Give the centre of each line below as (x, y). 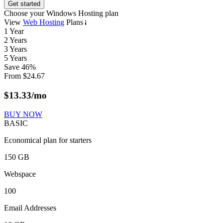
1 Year (14, 31)
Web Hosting (44, 22)
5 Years (15, 58)
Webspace (20, 174)
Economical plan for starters (48, 140)
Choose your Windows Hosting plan (61, 13)
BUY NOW (23, 114)
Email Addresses (30, 208)
